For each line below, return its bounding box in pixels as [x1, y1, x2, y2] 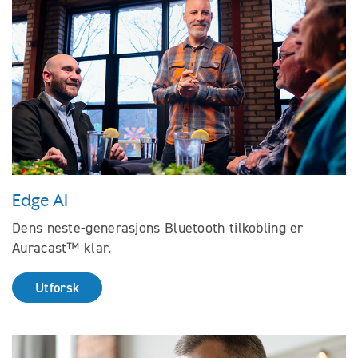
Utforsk [35, 279, 80, 297]
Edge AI [12, 191, 68, 211]
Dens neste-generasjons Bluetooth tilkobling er [12, 219, 304, 237]
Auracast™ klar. [12, 239, 112, 257]
